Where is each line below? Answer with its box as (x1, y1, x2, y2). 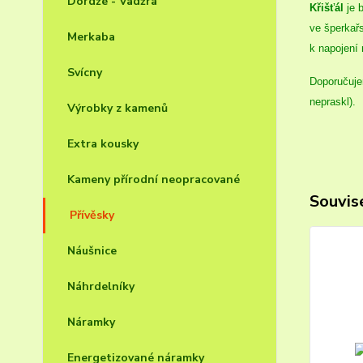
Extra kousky (67, 136, 139, 152)
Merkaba (67, 29, 115, 45)
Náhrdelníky (67, 279, 135, 294)
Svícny (67, 65, 102, 80)
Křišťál (309, 2, 344, 14)
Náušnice (67, 243, 117, 258)
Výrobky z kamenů (67, 100, 168, 116)
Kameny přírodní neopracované (67, 172, 240, 187)
